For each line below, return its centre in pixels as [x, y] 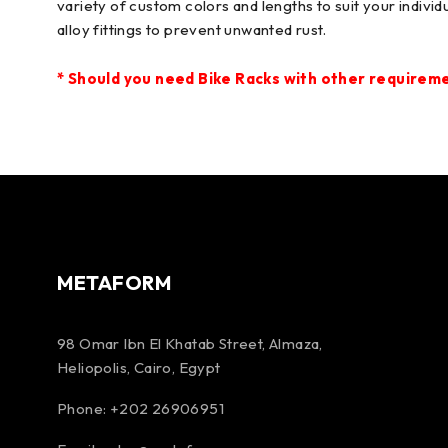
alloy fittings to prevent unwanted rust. [191, 29]
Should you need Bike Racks [174, 78]
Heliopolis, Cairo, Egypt [139, 367]
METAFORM [114, 282]
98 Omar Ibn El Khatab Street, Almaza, [190, 343]
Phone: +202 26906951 [140, 408]
